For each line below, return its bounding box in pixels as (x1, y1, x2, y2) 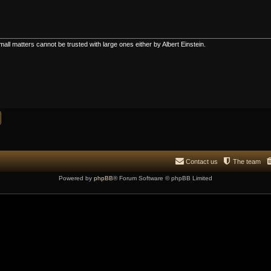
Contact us (186, 158, 218, 165)
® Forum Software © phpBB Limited (113, 175, 212, 181)
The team (233, 158, 261, 165)
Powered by (59, 175, 94, 181)
